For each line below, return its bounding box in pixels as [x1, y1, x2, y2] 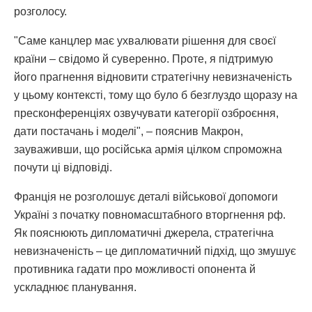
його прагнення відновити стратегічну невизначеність [14, 70, 292, 83]
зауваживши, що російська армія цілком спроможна [14, 143, 282, 155]
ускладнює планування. [14, 281, 136, 293]
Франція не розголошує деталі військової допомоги [14, 190, 278, 203]
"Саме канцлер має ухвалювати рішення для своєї [14, 34, 276, 47]
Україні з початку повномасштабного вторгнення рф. [14, 208, 286, 221]
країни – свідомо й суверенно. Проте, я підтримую [14, 52, 273, 65]
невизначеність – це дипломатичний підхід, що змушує [14, 244, 296, 257]
